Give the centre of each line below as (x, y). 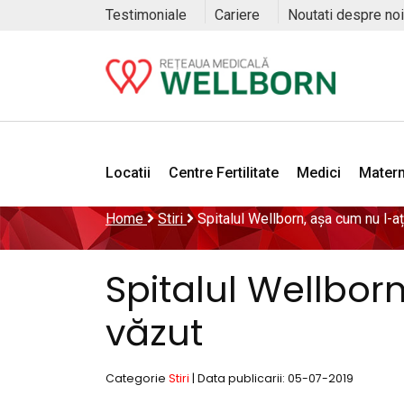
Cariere (237, 15)
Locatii (128, 173)
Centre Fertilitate (224, 173)
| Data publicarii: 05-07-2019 (273, 378)
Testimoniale (146, 15)
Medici (319, 173)
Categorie (137, 378)
